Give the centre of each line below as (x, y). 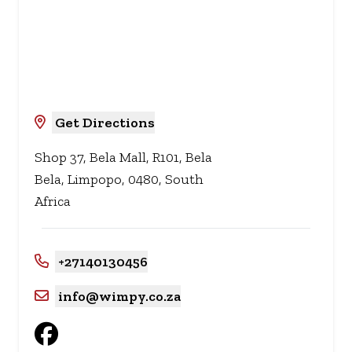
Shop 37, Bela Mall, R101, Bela (123, 157)
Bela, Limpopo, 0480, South (119, 179)
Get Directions (105, 123)
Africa (53, 201)
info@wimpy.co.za (119, 296)
